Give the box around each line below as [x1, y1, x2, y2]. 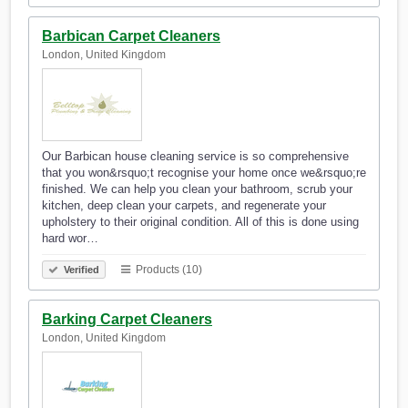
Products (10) [133, 263, 202, 277]
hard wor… [42, 231, 98, 246]
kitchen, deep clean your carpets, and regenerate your [42, 199, 326, 213]
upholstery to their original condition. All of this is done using [42, 215, 359, 229]
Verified [61, 264, 99, 276]
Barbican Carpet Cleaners [42, 28, 220, 45]
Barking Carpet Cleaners [42, 311, 212, 328]
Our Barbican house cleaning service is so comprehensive [42, 149, 349, 164]
